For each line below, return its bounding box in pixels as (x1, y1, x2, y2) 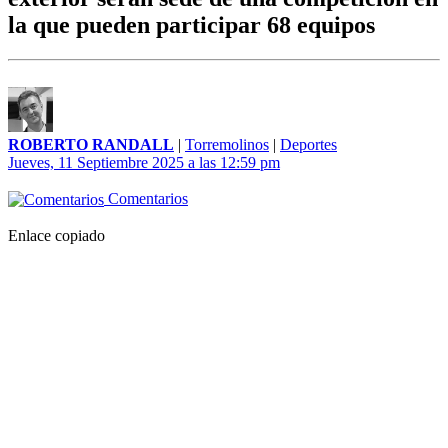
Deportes (280, 136, 337, 154)
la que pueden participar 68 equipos (8, 12, 375, 39)
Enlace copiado (8, 227, 105, 245)
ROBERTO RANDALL (8, 136, 174, 154)
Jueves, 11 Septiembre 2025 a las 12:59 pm (8, 154, 280, 172)
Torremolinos (185, 136, 269, 154)
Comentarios (104, 190, 188, 208)
